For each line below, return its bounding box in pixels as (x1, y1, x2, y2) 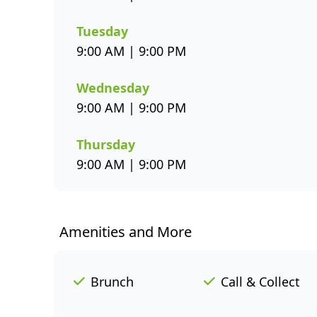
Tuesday (76, 23, 128, 40)
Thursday (76, 136, 135, 153)
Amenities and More (59, 222, 192, 241)
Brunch (91, 273, 134, 290)
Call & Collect (221, 273, 300, 290)
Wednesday (76, 79, 149, 96)
